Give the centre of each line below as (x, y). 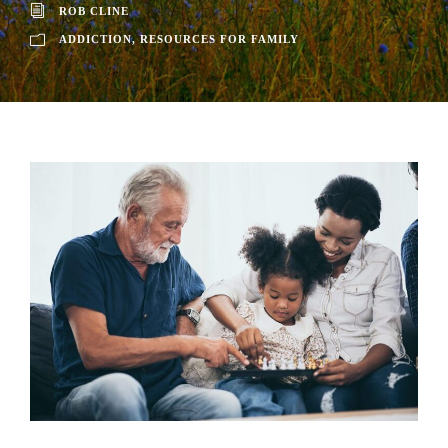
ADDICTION (95, 39)
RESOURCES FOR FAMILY (219, 39)
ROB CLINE (94, 11)
